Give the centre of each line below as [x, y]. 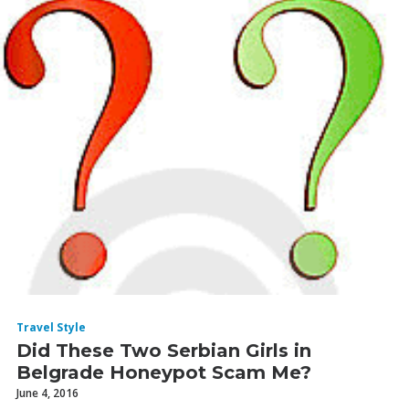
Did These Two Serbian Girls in [164, 351]
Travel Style [51, 327]
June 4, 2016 [47, 393]
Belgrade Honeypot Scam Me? [164, 372]
